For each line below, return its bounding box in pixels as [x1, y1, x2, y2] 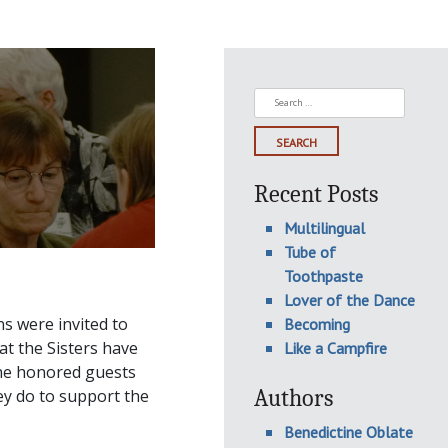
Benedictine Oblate [284, 422, 413, 442]
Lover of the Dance [284, 290, 415, 310]
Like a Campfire [284, 338, 387, 358]
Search [253, 88, 304, 110]
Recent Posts [254, 180, 378, 208]
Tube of [284, 242, 336, 262]
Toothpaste [284, 266, 363, 286]
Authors [254, 384, 333, 412]
